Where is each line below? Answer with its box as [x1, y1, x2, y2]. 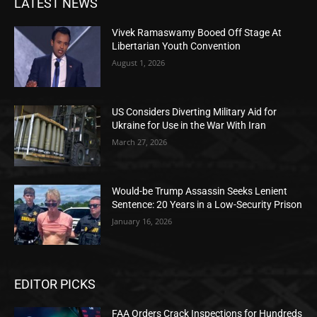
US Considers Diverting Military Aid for [112, 106, 277, 117]
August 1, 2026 [112, 57, 166, 69]
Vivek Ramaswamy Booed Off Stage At [112, 27, 282, 39]
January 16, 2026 [112, 215, 173, 226]
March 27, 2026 [112, 137, 168, 147]
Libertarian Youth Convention [112, 40, 241, 52]
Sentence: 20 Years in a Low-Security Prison [112, 198, 303, 210]
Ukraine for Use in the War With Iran [112, 120, 267, 131]
